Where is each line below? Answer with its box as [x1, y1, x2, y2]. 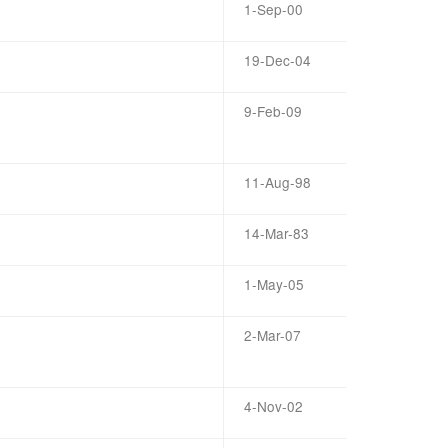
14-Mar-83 [244, 223, 309, 243]
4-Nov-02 [244, 396, 303, 416]
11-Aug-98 [244, 172, 311, 192]
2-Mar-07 [244, 325, 301, 345]
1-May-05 [244, 274, 304, 294]
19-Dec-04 [244, 50, 311, 70]
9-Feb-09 [244, 101, 302, 121]
